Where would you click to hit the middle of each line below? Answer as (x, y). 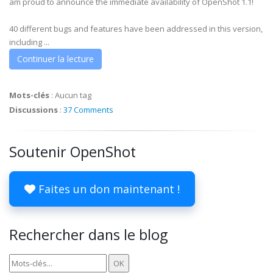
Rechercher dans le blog (88, 235)
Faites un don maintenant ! (108, 189)
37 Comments (88, 110)
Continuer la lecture (55, 59)
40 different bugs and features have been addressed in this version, (136, 29)
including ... (29, 42)
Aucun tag (73, 95)
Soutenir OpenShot (73, 152)
